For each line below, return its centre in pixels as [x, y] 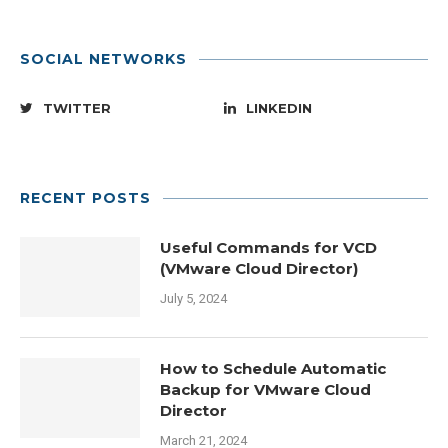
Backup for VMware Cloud [265, 390]
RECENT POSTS [85, 198]
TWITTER [77, 108]
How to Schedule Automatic [273, 369]
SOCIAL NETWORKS [103, 59]
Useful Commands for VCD [268, 248]
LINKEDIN [279, 108]
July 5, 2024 [193, 299]
